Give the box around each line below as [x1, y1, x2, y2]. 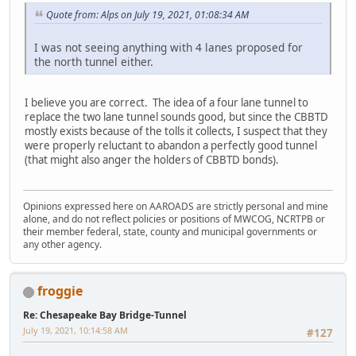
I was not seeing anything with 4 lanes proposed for [34, 39, 303, 55]
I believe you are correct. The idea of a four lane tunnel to [25, 95, 308, 110]
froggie [37, 282, 83, 300]
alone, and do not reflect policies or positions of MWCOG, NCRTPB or [23, 212, 325, 226]
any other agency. [23, 238, 102, 252]
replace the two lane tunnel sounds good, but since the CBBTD [25, 109, 328, 124]
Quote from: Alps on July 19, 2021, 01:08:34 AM [46, 8, 249, 22]
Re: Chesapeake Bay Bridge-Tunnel [23, 308, 187, 323]
